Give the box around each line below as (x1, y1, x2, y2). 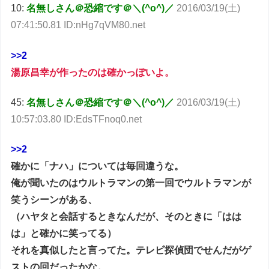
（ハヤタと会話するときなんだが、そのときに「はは (11, 211, 242, 222)
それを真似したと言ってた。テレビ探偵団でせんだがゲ (11, 245, 252, 256)
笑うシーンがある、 (11, 195, 98, 205)
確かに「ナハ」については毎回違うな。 (11, 161, 184, 172)
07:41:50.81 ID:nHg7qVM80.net (11, 20, 146, 31)
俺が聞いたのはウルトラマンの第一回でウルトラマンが (11, 178, 252, 189)
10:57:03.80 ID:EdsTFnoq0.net (11, 113, 142, 124)
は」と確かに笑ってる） (11, 228, 117, 239)
